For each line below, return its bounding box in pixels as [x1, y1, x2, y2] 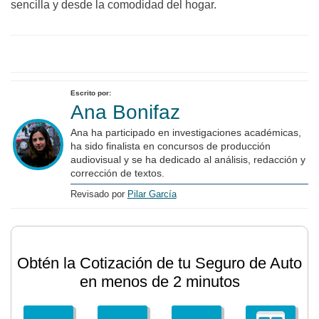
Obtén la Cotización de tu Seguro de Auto [17, 254, 302, 272]
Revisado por [70, 189, 127, 199]
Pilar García [127, 189, 177, 199]
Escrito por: [70, 89, 111, 97]
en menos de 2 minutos [79, 273, 240, 291]
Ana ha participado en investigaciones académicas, [70, 127, 301, 138]
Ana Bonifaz [70, 101, 180, 123]
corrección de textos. [70, 167, 164, 179]
